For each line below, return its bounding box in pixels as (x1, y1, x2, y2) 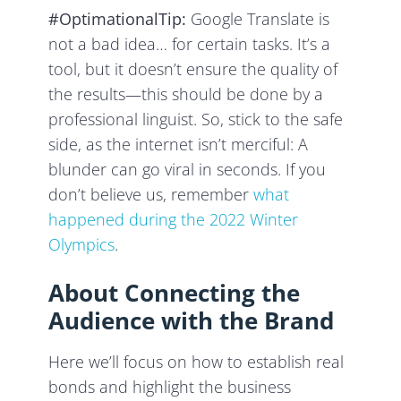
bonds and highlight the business (48, 375, 292, 397)
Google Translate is (186, 7, 330, 30)
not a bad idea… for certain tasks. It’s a (48, 32, 331, 55)
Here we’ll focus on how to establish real (48, 350, 345, 372)
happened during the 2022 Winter (48, 208, 299, 230)
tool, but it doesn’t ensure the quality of (48, 57, 338, 80)
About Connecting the (48, 276, 301, 309)
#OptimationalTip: (48, 7, 187, 30)
